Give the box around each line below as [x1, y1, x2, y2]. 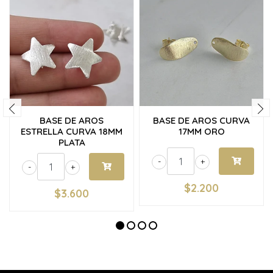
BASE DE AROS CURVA [153, 115, 250, 126]
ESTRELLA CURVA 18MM [21, 126, 122, 137]
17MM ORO [178, 126, 225, 137]
